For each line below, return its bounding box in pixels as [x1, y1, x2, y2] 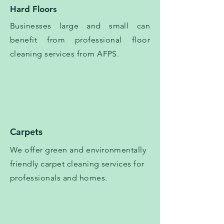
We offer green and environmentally [10, 145, 146, 155]
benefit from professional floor [10, 35, 150, 45]
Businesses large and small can [10, 21, 150, 31]
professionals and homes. [10, 173, 107, 183]
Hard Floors [10, 4, 57, 14]
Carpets [10, 126, 42, 138]
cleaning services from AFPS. [10, 49, 121, 59]
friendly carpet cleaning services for [10, 159, 144, 169]
